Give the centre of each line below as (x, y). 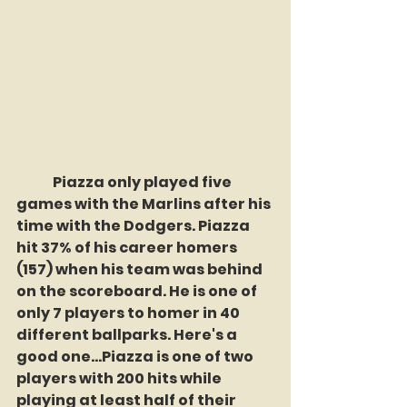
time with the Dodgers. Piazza (134, 226)
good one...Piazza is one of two (136, 357)
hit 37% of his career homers (128, 248)
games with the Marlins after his (145, 204)
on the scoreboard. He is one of (138, 291)
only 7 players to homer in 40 (129, 313)
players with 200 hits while (120, 378)
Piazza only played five (35, 182)
